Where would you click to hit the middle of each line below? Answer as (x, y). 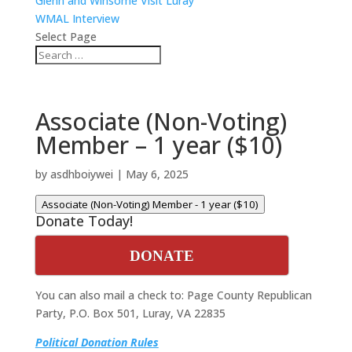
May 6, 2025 (157, 174)
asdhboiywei (81, 174)
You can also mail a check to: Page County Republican (173, 295)
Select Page (66, 37)
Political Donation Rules (97, 342)
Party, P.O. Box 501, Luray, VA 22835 (130, 313)
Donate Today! (84, 221)
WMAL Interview (77, 18)
